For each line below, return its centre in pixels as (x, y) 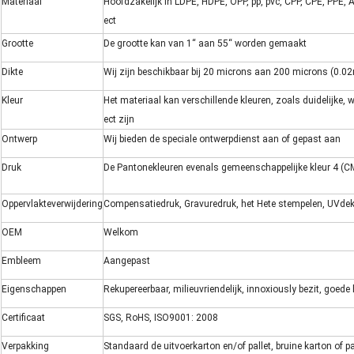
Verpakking (25, 346)
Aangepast (127, 261)
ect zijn (119, 120)
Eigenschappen (34, 290)
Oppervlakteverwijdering (52, 204)
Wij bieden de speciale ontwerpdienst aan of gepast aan (222, 139)
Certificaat (23, 318)
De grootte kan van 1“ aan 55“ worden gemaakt (205, 44)
